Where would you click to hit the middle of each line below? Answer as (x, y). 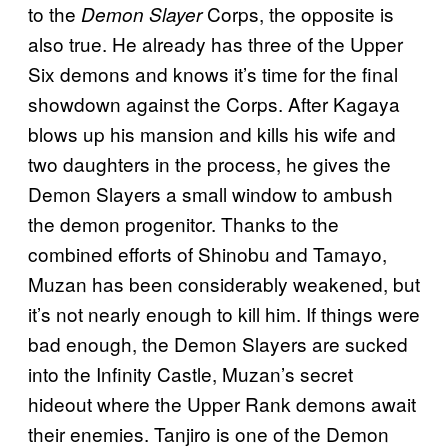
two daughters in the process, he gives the (209, 163)
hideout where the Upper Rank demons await (222, 403)
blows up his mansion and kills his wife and (212, 133)
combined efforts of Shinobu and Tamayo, (207, 253)
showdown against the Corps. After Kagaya (214, 103)
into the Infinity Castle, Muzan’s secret (190, 373)
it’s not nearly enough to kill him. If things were (224, 313)
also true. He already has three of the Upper (215, 43)
